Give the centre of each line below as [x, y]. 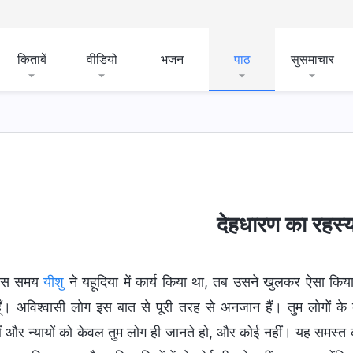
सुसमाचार [312, 59]
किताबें [32, 59]
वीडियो [102, 59]
